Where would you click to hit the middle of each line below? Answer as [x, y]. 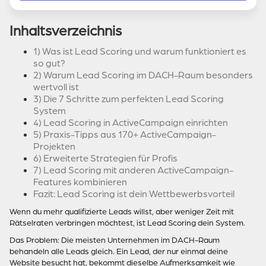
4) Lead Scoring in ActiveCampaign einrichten [131, 123]
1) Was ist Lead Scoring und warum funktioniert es [140, 52]
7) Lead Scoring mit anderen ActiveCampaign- [133, 170]
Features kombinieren [80, 182]
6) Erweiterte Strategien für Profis [105, 159]
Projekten [54, 147]
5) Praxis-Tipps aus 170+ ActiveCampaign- [125, 135]
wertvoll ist [56, 87]
